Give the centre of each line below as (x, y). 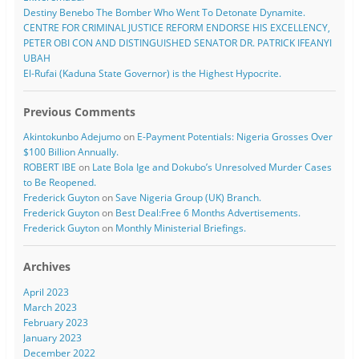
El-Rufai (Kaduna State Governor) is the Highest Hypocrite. (152, 74)
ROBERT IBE (49, 167)
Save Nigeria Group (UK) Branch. (188, 198)
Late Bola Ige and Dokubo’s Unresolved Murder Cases (212, 167)
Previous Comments (79, 112)
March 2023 (50, 307)
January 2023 (52, 337)
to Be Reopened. (59, 183)
